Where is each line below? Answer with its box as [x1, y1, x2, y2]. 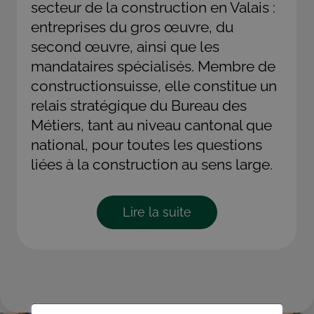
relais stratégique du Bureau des [31, 97, 247, 114]
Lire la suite [122, 204, 191, 219]
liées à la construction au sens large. [31, 156, 273, 173]
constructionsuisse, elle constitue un [31, 77, 278, 95]
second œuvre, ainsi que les [31, 38, 220, 55]
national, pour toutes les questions [31, 136, 263, 153]
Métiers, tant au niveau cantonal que [31, 116, 273, 134]
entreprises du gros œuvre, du [31, 18, 234, 36]
